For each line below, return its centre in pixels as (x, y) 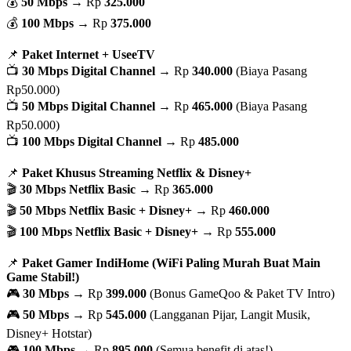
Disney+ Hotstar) (49, 333)
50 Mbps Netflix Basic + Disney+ (106, 210)
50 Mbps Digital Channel (89, 106)
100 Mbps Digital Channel (92, 141)
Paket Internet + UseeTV (89, 54)
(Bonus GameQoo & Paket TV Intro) (241, 293)
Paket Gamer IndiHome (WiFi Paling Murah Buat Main (171, 262)
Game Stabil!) (43, 277)
